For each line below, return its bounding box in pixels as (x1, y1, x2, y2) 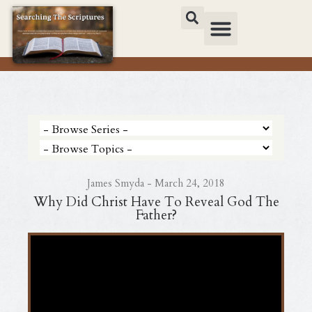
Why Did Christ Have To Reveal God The (33, 193, 279, 212)
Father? (135, 206, 177, 225)
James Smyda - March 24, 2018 (87, 176, 225, 191)
